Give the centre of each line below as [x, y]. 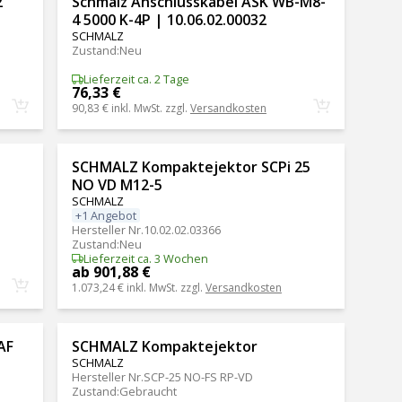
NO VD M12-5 [117, 185]
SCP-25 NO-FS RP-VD [198, 376]
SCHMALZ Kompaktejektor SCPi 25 [191, 167]
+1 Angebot [105, 216]
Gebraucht [148, 391]
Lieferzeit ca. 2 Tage [136, 79]
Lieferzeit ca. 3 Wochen [145, 258]
